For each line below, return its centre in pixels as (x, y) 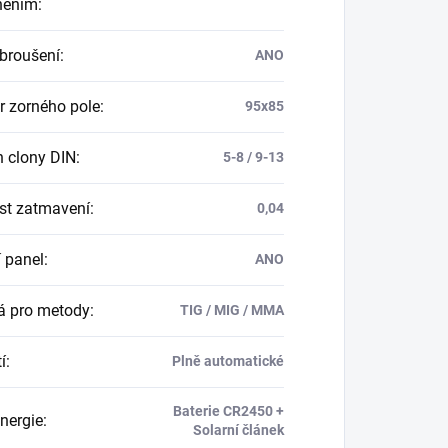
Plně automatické (227, 361)
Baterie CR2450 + (228, 411)
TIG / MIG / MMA (231, 310)
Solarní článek (238, 430)
